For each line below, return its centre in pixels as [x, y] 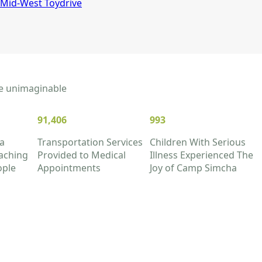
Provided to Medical [82, 155]
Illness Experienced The [201, 155]
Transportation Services [90, 142]
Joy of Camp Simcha [193, 168]
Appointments [69, 168]
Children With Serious [198, 142]
